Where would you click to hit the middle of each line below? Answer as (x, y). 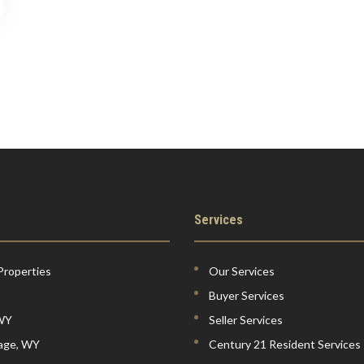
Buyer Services (247, 296)
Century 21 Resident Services (285, 344)
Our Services (242, 271)
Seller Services (246, 320)
